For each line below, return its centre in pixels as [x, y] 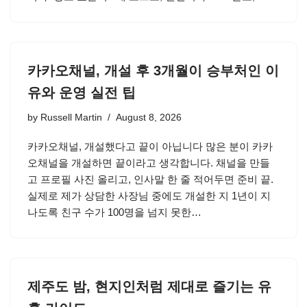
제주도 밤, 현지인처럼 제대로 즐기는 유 [149, 286]
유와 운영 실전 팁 [82, 93]
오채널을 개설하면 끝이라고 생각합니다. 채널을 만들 [149, 163]
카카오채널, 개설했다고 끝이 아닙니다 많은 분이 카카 [150, 146]
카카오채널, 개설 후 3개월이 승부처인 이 [153, 71]
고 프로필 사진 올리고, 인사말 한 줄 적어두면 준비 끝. [150, 179]
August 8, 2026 [149, 118]
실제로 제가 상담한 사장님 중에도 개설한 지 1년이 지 [149, 196]
